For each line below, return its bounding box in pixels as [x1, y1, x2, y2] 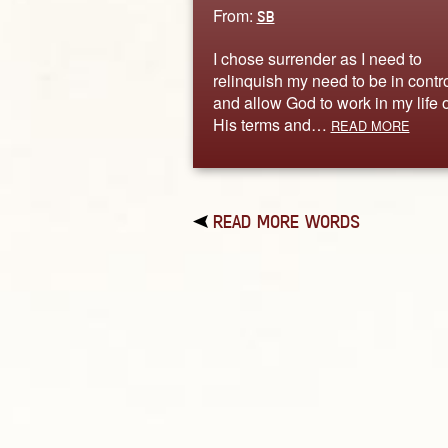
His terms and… [212, 112, 331, 136]
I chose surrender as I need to [212, 46, 422, 70]
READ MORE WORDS [212, 210, 360, 233]
